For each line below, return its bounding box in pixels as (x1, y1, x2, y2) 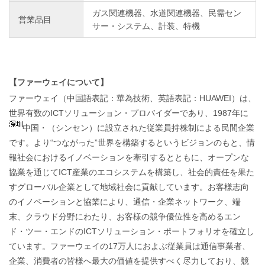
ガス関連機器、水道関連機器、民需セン (92, 8, 241, 18)
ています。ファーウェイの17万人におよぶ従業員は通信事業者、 (9, 241, 250, 251)
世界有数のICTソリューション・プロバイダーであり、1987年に (9, 108, 248, 118)
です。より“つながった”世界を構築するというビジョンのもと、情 (9, 137, 255, 147)
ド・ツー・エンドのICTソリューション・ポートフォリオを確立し (9, 226, 254, 236)
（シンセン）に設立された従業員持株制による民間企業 (47, 122, 254, 132)
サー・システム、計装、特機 (92, 21, 200, 31)
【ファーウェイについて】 (9, 77, 108, 87)
